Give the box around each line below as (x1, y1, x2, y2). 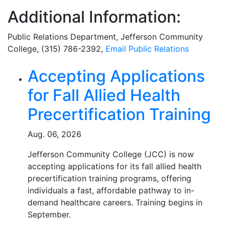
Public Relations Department (8, 32, 116, 42)
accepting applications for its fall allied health (28, 161, 201, 171)
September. (28, 209, 71, 219)
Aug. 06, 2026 (28, 129, 81, 139)
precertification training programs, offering (28, 173, 191, 183)
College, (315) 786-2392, (8, 44, 105, 54)
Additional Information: (8, 7, 181, 27)
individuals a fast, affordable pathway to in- (28, 185, 194, 195)
